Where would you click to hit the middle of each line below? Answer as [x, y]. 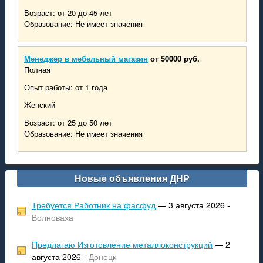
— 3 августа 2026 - [193, 205]
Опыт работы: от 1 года [65, 87]
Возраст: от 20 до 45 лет [68, 13]
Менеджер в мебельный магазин [86, 58]
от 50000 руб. [175, 58]
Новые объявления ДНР [132, 178]
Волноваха [52, 217]
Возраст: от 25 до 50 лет [68, 122]
